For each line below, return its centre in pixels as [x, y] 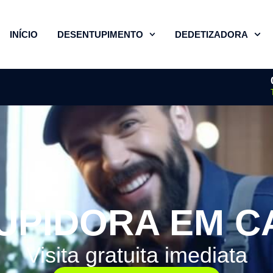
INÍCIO [23, 34]
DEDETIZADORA [211, 34]
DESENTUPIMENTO [100, 34]
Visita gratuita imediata [136, 255]
